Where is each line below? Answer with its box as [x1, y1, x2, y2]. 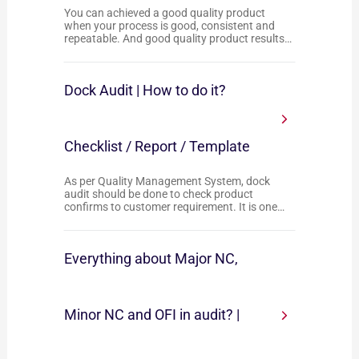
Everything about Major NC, [64, 250, 239, 267]
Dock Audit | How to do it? [64, 82, 227, 99]
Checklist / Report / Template [64, 138, 251, 155]
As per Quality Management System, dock [64, 175, 271, 188]
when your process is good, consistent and [64, 19, 276, 32]
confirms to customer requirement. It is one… [64, 200, 285, 213]
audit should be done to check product [64, 188, 254, 200]
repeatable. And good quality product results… [64, 32, 292, 45]
